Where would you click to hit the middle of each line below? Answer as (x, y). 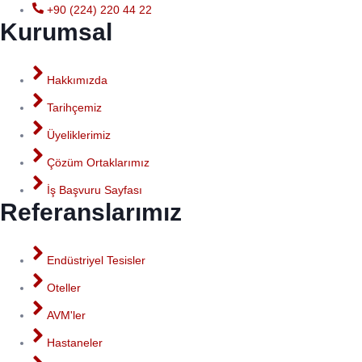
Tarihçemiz (74, 108)
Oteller (64, 288)
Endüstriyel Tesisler (96, 261)
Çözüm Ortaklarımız (98, 163)
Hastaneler (75, 343)
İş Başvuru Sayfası (95, 190)
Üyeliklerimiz (79, 135)
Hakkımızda (77, 80)
